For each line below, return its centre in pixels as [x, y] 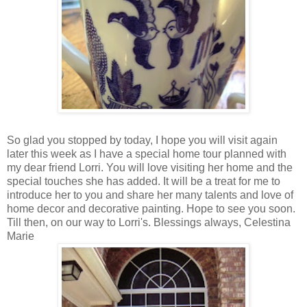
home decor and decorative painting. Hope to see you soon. [151, 208]
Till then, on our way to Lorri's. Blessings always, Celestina [149, 222]
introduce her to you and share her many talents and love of [150, 195]
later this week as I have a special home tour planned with [147, 153]
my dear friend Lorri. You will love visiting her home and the [150, 167]
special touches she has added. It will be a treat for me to [144, 181]
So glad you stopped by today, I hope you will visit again [142, 140]
